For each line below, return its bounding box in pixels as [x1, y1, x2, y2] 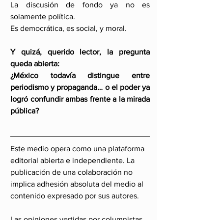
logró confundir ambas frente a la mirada [10, 95, 150, 103]
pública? [10, 107, 39, 115]
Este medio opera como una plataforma [10, 144, 146, 153]
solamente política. [10, 12, 75, 21]
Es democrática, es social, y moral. [10, 24, 127, 32]
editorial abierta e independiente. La [10, 156, 137, 165]
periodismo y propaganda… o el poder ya [10, 83, 150, 91]
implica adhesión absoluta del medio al [10, 180, 145, 188]
